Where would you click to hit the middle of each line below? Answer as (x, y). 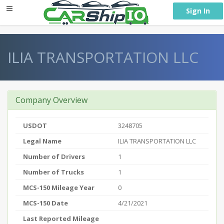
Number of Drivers (54, 156)
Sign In (198, 11)
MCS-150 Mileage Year (59, 187)
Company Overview (51, 100)
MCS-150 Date (45, 203)
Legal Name (42, 141)
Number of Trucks (53, 172)
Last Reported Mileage (61, 218)
